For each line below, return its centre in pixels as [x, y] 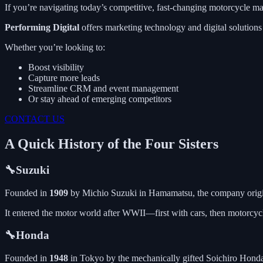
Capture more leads [64, 77]
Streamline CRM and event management [103, 88]
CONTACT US [35, 119]
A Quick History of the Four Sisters [112, 144]
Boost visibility [56, 67]
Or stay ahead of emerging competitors [100, 99]
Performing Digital [42, 27]
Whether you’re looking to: [55, 47]
